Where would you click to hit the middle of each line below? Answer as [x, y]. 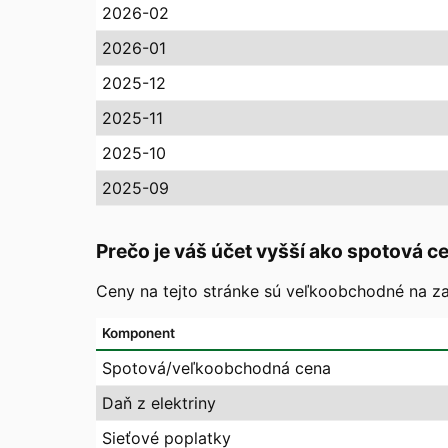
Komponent [138, 333]
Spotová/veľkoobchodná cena [216, 368]
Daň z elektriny [159, 403]
